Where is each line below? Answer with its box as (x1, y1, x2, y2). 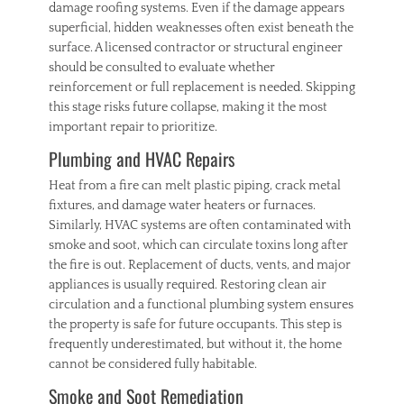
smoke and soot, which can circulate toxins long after (49, 237, 348, 252)
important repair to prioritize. (49, 119, 217, 134)
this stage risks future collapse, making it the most (49, 99, 327, 115)
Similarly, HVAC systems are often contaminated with (49, 217, 351, 233)
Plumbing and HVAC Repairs (49, 144, 234, 172)
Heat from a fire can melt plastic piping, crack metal (49, 178, 341, 193)
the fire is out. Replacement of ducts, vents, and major (49, 257, 351, 272)
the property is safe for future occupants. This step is (49, 317, 342, 332)
